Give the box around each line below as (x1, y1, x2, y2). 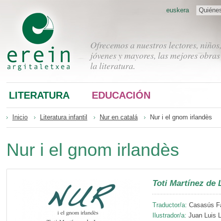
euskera (166, 6, 189, 14)
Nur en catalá (100, 113, 138, 121)
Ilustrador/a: (152, 212, 186, 220)
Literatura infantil (40, 113, 87, 121)
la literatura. (90, 60, 135, 72)
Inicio (12, 113, 28, 121)
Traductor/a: (152, 201, 187, 209)
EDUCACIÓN (92, 89, 150, 101)
